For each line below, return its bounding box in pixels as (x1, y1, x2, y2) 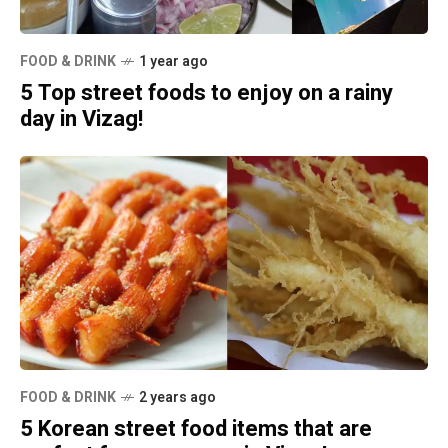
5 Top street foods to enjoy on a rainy (20, 76, 393, 109)
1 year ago (139, 50, 208, 72)
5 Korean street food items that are (20, 412, 372, 445)
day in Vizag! (20, 102, 143, 135)
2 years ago (139, 386, 216, 408)
